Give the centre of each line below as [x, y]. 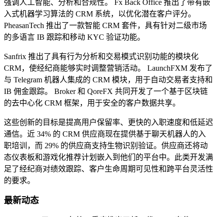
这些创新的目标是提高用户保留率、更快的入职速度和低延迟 [108, 123]
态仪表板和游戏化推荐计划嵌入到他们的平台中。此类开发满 [108, 157]
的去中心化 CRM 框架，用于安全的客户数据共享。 [92, 103]
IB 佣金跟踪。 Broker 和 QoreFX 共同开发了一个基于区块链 [106, 92]
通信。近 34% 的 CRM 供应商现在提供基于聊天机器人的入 [105, 134]
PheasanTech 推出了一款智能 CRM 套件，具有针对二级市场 [105, 26]
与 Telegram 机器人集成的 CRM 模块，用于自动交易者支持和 [108, 80]
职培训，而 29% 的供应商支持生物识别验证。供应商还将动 [106, 146]
